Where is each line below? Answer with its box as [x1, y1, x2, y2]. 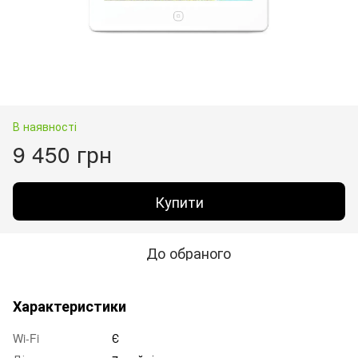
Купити [154, 190, 204, 212]
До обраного [146, 241, 231, 263]
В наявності [13, 117, 77, 134]
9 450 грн [13, 137, 112, 169]
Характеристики [13, 295, 126, 316]
